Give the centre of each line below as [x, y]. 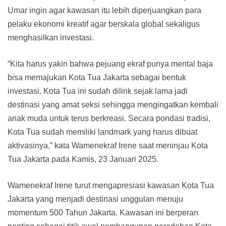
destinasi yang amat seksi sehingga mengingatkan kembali [113, 105]
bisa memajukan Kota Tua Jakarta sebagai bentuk [97, 78]
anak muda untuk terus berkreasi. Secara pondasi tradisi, [109, 119]
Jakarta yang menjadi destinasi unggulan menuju [95, 199]
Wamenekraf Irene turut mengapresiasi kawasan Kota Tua [111, 186]
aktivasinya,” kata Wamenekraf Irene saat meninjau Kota [108, 146]
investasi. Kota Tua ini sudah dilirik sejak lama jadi [98, 91]
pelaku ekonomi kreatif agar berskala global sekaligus [104, 24]
